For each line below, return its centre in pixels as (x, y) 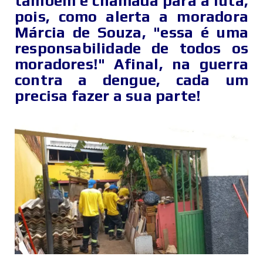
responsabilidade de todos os (131, 48)
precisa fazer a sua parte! (108, 96)
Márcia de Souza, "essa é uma (131, 33)
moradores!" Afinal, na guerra (131, 64)
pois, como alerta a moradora (131, 17)
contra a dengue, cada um (131, 80)
